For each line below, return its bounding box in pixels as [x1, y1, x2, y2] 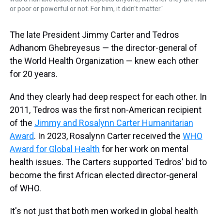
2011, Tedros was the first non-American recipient [10, 105, 201, 115]
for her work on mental [100, 144, 188, 154]
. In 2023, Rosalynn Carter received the [34, 131, 183, 141]
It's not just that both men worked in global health [10, 206, 198, 216]
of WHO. [10, 183, 41, 193]
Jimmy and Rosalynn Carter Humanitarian [34, 118, 193, 128]
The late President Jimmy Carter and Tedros [10, 30, 179, 40]
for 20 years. [10, 69, 58, 79]
